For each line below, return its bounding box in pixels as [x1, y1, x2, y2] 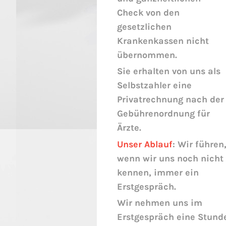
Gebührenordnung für [117, 108, 210, 119]
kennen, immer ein [117, 167, 199, 178]
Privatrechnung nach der [117, 94, 224, 105]
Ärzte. [117, 123, 141, 133]
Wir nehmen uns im [117, 198, 202, 208]
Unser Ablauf [117, 139, 173, 149]
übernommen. [117, 49, 177, 60]
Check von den [117, 7, 180, 18]
